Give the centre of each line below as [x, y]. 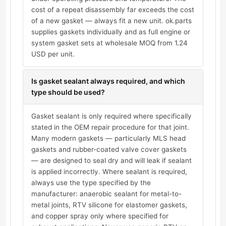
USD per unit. [53, 54]
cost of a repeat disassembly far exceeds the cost [113, 10]
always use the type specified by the [91, 183]
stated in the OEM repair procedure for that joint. [110, 127]
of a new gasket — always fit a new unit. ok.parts [111, 21]
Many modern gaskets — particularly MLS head [108, 138]
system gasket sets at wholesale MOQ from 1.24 [109, 43]
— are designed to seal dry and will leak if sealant [111, 161]
